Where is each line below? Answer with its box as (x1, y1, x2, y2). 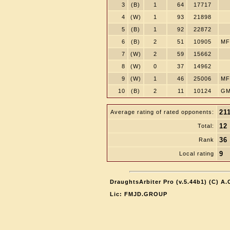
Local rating (179, 150, 214, 157)
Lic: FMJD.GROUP (109, 191, 167, 197)
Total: (197, 123, 214, 129)
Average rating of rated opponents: (110, 109, 214, 115)
